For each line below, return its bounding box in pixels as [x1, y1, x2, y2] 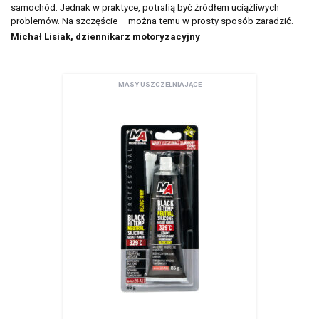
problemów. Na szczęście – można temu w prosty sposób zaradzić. [11, 16, 293, 27]
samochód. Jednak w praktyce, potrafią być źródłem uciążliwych [11, 2, 279, 14]
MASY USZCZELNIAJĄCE [117, 80, 202, 89]
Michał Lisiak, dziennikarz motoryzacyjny [11, 31, 200, 43]
